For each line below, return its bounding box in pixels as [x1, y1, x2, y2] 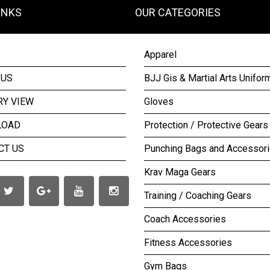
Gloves [144, 96, 174, 107]
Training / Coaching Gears [144, 190, 251, 201]
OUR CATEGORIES [135, 6, 221, 19]
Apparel [144, 49, 177, 60]
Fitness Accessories [144, 237, 232, 248]
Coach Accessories [144, 213, 226, 225]
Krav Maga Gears [144, 166, 216, 178]
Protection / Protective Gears [144, 119, 268, 131]
